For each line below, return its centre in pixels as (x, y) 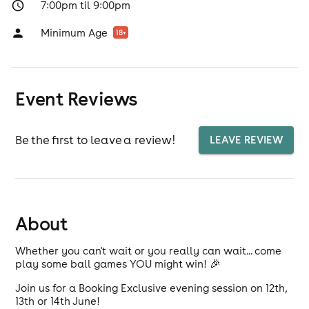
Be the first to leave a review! (96, 140)
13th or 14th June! (58, 301)
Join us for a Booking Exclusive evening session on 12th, (151, 288)
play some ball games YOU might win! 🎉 (118, 264)
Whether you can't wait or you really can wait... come (149, 251)
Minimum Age (74, 33)
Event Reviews (76, 99)
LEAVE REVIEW (246, 140)
